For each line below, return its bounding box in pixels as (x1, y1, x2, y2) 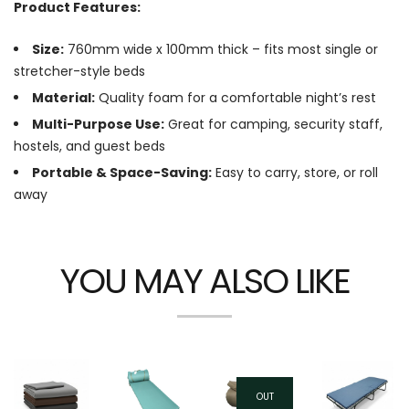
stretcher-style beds (14, 61, 145, 80)
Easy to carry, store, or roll (212, 163, 378, 182)
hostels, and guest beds (14, 136, 165, 155)
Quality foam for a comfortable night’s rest (95, 88, 376, 107)
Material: (32, 88, 95, 107)
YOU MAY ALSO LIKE (59, 256, 350, 305)
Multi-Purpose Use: (32, 114, 164, 133)
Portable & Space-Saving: (32, 163, 212, 182)
